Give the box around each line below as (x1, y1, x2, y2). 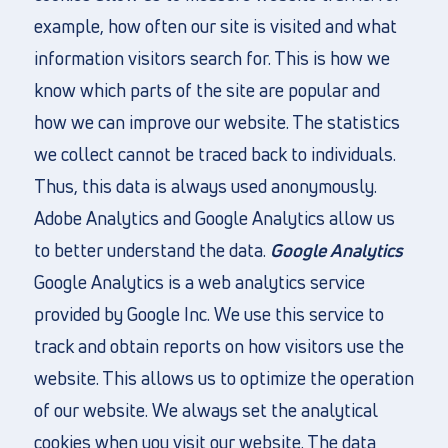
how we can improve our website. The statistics (33, 110, 400, 134)
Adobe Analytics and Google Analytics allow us (33, 206, 395, 230)
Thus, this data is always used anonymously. (33, 174, 377, 198)
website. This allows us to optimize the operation (33, 366, 414, 390)
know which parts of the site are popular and (33, 78, 380, 102)
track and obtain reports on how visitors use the (33, 334, 404, 358)
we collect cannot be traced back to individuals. (33, 142, 396, 166)
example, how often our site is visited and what (33, 14, 397, 38)
